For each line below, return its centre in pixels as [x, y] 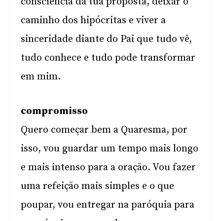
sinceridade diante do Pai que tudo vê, [107, 39]
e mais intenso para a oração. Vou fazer [109, 167]
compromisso [55, 111]
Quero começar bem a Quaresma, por [104, 130]
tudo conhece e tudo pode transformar [108, 58]
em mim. [41, 77]
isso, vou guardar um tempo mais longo [110, 149]
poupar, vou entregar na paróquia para [108, 205]
